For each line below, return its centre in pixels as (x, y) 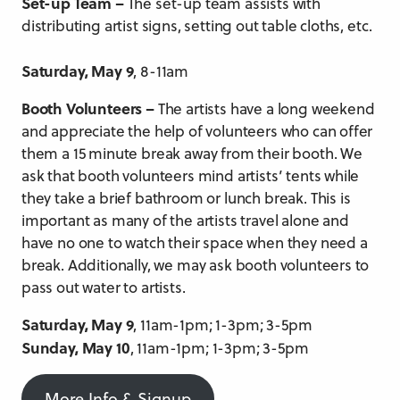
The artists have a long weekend (266, 108)
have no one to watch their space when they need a (195, 242)
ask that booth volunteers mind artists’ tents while (191, 175)
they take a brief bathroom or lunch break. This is (186, 198)
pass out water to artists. (104, 287)
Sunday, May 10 (76, 347)
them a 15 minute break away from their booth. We (192, 153)
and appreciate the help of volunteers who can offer (197, 131)
